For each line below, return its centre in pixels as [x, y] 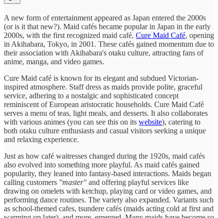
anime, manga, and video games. [54, 62]
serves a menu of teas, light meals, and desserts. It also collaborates [106, 113]
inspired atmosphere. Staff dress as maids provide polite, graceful [103, 87]
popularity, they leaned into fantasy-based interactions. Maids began [108, 174]
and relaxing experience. [41, 140]
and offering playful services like [138, 182]
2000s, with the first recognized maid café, [70, 36]
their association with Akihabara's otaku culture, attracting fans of [104, 53]
